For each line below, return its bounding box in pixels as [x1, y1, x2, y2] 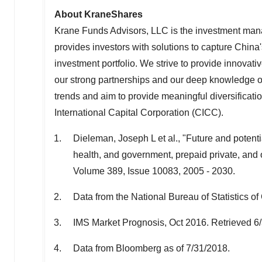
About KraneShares [54, 9, 143, 20]
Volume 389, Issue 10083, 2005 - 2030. [73, 166, 235, 177]
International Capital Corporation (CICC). [54, 108, 223, 118]
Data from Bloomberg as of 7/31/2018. [73, 243, 230, 254]
